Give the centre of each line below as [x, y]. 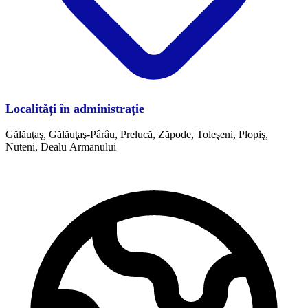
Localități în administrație [75, 109]
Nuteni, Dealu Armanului [61, 147]
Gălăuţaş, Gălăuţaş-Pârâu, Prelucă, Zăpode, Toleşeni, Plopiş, [137, 135]
